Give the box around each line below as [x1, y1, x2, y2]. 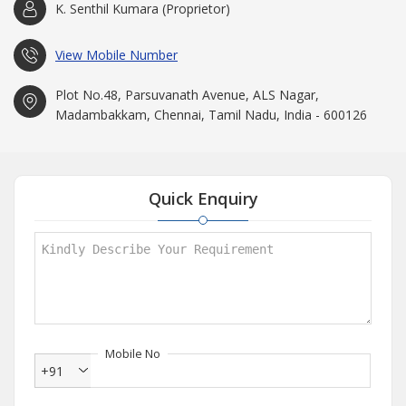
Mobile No [105, 345, 160, 362]
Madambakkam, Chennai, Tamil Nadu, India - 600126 [55, 106, 367, 123]
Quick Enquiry [148, 188, 258, 209]
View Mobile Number [55, 46, 178, 63]
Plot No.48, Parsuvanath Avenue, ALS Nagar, [55, 86, 319, 103]
